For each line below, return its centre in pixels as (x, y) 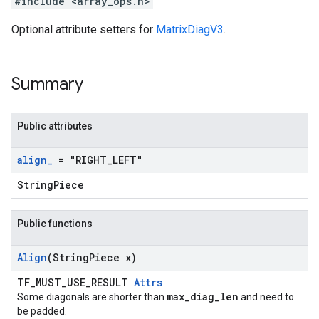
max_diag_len (203, 297)
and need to (266, 297)
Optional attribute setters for (84, 30)
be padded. (42, 311)
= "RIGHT (80, 160)
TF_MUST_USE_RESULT (75, 282)
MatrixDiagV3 (190, 30)
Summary (47, 84)
